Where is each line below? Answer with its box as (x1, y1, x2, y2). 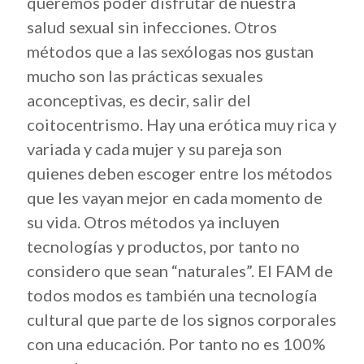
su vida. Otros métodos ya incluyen (27, 212, 279, 232)
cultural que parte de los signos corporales (27, 310, 336, 329)
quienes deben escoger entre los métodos (27, 163, 332, 183)
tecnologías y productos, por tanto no (27, 236, 300, 256)
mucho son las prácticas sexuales (27, 66, 263, 85)
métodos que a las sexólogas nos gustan (27, 41, 314, 61)
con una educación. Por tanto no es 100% (27, 334, 326, 353)
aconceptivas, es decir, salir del (27, 90, 251, 110)
